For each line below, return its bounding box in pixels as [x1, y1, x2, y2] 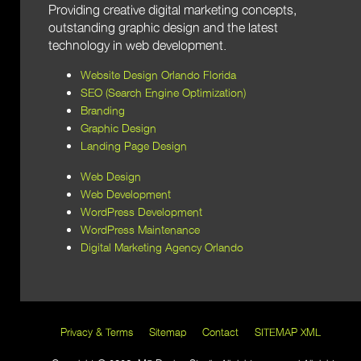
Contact [202, 324, 239, 340]
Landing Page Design [81, 137, 187, 155]
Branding [81, 102, 125, 119]
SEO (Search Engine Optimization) [81, 84, 246, 102]
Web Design [81, 168, 141, 185]
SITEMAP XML [255, 324, 321, 340]
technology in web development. [48, 35, 226, 55]
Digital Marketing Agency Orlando [81, 239, 243, 256]
